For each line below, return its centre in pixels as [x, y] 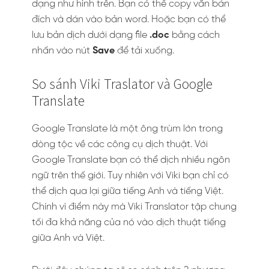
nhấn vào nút [62, 51]
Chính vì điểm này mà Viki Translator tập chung [134, 207]
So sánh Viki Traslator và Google [122, 84]
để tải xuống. [144, 51]
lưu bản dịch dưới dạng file [91, 35]
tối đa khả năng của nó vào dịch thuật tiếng [129, 222]
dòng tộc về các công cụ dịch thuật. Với [120, 144]
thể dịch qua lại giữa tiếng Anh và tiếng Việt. [128, 191]
